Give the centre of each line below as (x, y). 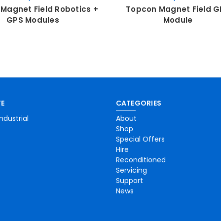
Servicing (131, 170)
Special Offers (140, 139)
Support (129, 180)
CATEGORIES (138, 103)
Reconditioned (141, 160)
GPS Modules (33, 20)
